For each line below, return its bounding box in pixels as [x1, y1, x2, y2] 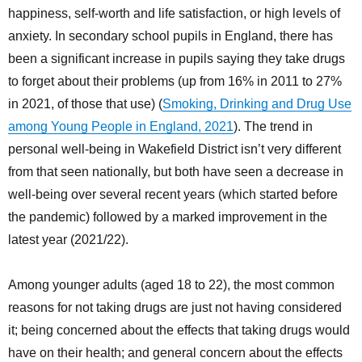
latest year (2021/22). [8, 233, 128, 247]
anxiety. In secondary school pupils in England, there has [8, 29, 333, 44]
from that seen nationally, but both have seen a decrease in [8, 165, 343, 179]
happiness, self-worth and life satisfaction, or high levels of [8, 6, 340, 21]
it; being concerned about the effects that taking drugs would [8, 323, 350, 338]
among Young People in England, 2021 [8, 120, 234, 134]
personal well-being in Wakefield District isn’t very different [8, 142, 341, 157]
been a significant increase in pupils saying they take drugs [8, 52, 345, 66]
